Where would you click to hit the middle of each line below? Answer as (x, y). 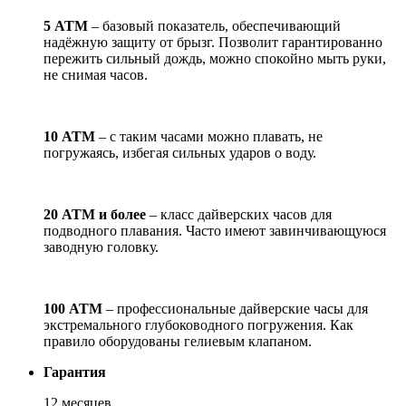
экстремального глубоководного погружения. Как (198, 324)
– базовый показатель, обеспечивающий (214, 25)
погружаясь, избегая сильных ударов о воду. (180, 152)
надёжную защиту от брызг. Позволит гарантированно (213, 42)
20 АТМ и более (95, 214)
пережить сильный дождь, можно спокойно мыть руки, (215, 58)
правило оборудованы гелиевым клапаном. (178, 341)
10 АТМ (69, 136)
